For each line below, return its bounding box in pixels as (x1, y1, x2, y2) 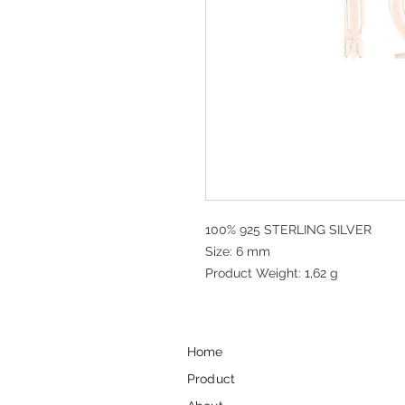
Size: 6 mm (205, 244, 270, 259)
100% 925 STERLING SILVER (205, 222, 372, 237)
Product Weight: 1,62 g (205, 266, 338, 280)
